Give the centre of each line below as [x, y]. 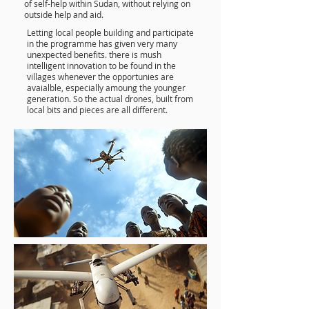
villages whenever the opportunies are [100, 77]
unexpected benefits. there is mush [94, 54]
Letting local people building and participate [110, 32]
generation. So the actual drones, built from [110, 99]
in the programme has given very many [102, 43]
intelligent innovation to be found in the [101, 66]
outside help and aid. [64, 14]
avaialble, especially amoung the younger [106, 88]
